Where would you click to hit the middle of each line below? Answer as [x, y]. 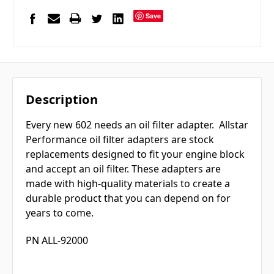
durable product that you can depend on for [128, 198]
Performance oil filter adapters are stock [120, 139]
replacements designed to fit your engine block [135, 154]
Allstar [234, 124]
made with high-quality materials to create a [128, 183]
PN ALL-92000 [57, 240]
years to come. [62, 213]
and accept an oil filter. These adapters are [123, 168]
